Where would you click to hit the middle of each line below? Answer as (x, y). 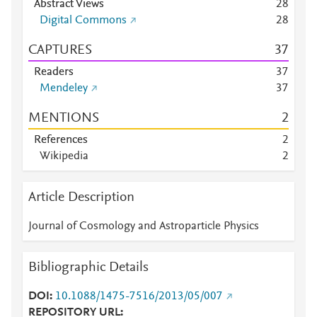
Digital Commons (83, 21)
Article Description (81, 197)
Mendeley (64, 88)
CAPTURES (60, 50)
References (61, 140)
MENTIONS (64, 118)
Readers (54, 72)
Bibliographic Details (88, 267)
